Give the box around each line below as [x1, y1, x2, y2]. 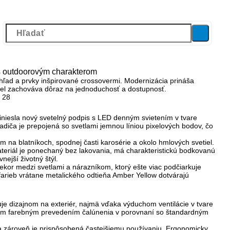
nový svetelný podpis [22, 113, 90, 122]
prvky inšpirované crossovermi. [22, 76, 122, 85]
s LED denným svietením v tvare [90, 113, 197, 122]
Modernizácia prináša [122, 76, 194, 85]
